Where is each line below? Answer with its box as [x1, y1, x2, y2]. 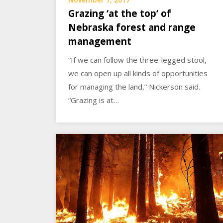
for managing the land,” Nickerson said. [68, 81, 200, 92]
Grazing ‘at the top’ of [68, 6, 171, 20]
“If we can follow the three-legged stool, [68, 54, 207, 65]
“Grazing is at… [68, 95, 119, 105]
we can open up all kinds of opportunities [68, 68, 208, 78]
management [68, 34, 131, 48]
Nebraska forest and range [68, 20, 196, 34]
